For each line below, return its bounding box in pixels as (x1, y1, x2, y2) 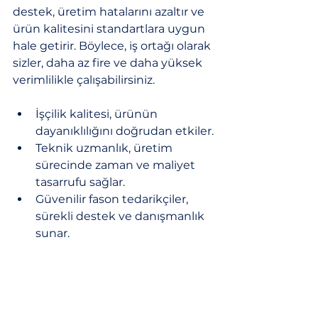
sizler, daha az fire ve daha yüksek (13, 55, 205, 70)
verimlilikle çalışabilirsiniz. (13, 72, 155, 87)
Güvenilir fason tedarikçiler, (35, 192, 191, 206)
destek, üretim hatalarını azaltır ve (13, 4, 207, 18)
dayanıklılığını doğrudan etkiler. (35, 124, 214, 138)
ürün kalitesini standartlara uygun (13, 21, 208, 35)
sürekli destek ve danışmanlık (35, 209, 207, 223)
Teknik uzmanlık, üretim (35, 141, 175, 155)
